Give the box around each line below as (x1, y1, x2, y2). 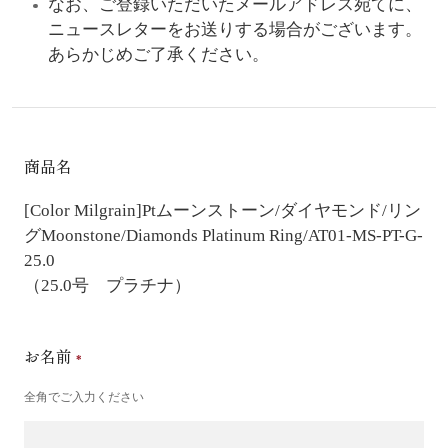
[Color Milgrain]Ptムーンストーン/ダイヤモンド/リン (23, 200, 421, 220)
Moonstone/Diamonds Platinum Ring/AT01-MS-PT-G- (40, 225, 423, 245)
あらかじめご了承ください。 (47, 44, 269, 64)
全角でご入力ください (23, 389, 144, 404)
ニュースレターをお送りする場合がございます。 (47, 19, 422, 39)
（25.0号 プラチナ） (23, 275, 191, 295)
